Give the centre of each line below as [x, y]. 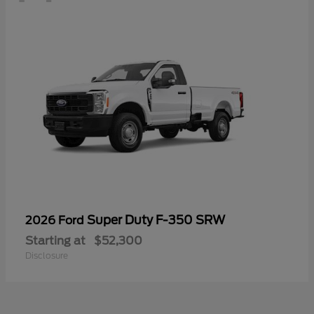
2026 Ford [56, 221]
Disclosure [47, 256]
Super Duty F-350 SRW [156, 220]
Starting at [55, 241]
